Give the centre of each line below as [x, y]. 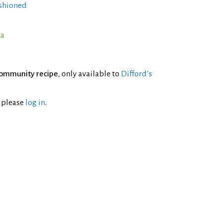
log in [35, 103]
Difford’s [137, 74]
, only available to [89, 74]
